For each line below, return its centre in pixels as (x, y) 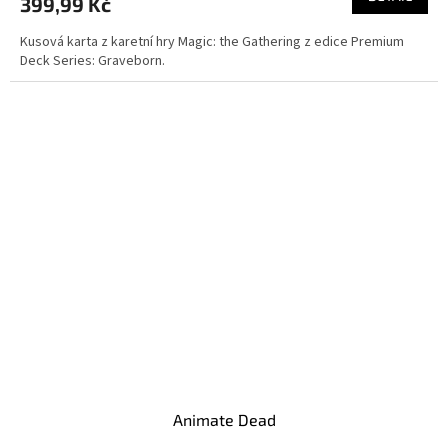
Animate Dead (224, 419)
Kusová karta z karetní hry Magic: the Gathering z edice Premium (212, 42)
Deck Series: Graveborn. (92, 61)
